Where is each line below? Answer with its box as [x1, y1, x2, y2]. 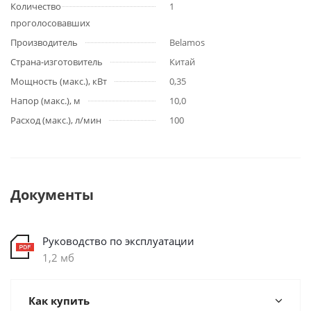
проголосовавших [10, 17, 90, 29]
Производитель [10, 36, 78, 49]
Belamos [169, 36, 205, 49]
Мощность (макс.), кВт [10, 75, 107, 87]
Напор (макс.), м [10, 94, 81, 107]
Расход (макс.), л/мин [10, 114, 101, 126]
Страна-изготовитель [10, 56, 103, 68]
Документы [10, 185, 94, 204]
